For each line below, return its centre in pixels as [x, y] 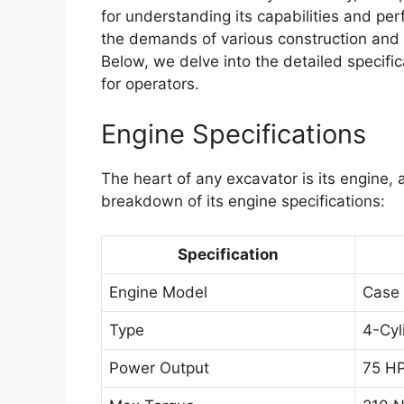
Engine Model [158, 293]
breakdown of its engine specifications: [243, 201]
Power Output [159, 368]
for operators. [150, 84]
